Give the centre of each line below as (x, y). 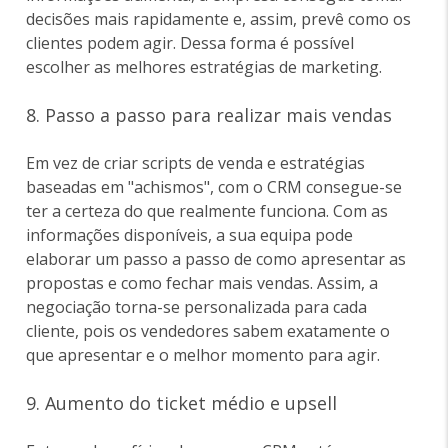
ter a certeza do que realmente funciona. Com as (207, 211)
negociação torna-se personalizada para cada (197, 307)
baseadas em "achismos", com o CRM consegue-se (214, 187)
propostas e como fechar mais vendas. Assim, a (202, 283)
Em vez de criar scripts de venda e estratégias (196, 163)
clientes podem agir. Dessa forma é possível (190, 43)
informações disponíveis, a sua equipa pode (190, 235)
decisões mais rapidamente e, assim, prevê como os (219, 19)
